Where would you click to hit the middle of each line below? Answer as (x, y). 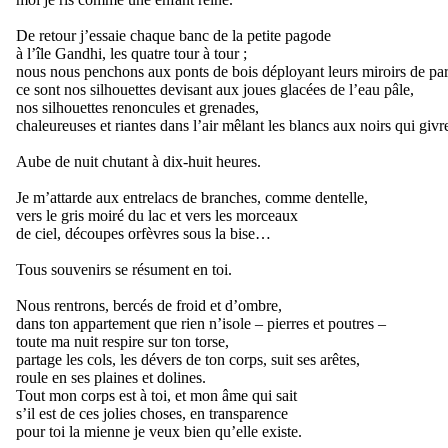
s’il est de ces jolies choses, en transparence (152, 413)
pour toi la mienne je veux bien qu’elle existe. (159, 431)
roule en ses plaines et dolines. (111, 377)
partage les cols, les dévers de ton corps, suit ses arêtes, (188, 359)
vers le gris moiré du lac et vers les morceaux (157, 215)
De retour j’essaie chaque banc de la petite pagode (173, 35)
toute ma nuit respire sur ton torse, (122, 341)
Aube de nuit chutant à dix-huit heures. (138, 161)
